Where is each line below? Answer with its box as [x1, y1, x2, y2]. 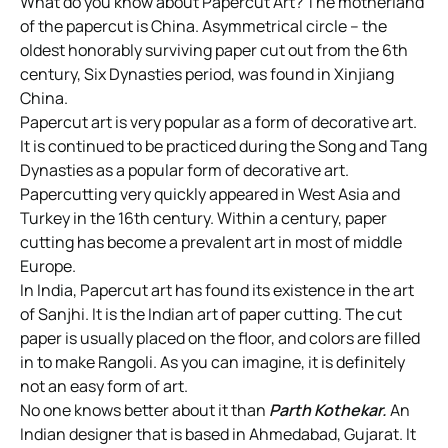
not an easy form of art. [20, 375, 188, 398]
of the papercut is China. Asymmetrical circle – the [20, 15, 387, 38]
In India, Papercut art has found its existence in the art [20, 279, 414, 302]
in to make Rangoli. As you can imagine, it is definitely [20, 351, 405, 374]
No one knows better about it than [20, 399, 269, 422]
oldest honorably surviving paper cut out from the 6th [20, 39, 408, 62]
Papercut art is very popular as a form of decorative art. [20, 111, 417, 134]
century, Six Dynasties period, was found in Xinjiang [20, 63, 394, 86]
